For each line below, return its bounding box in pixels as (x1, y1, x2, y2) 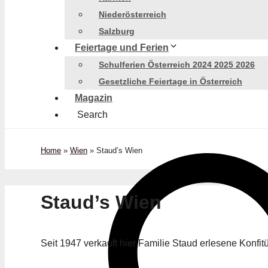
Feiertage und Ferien (75, 42, 169, 53)
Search (77, 109, 108, 120)
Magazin (75, 93, 112, 103)
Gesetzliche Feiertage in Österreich (99, 77, 242, 86)
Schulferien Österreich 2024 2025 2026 (99, 60, 255, 69)
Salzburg (99, 26, 135, 36)
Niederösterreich (99, 10, 166, 19)
